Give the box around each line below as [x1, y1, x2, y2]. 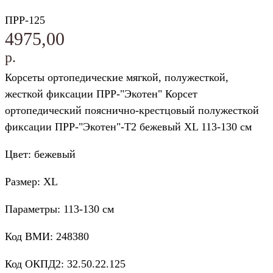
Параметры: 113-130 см [5, 203, 114, 216]
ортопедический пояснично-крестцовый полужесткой [5, 104, 259, 117]
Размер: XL [5, 175, 58, 188]
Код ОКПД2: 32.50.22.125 [5, 258, 126, 271]
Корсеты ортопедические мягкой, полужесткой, [5, 71, 229, 84]
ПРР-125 [5, 14, 45, 27]
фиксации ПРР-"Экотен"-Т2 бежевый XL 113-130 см [5, 121, 252, 133]
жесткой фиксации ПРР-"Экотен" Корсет [5, 88, 197, 101]
